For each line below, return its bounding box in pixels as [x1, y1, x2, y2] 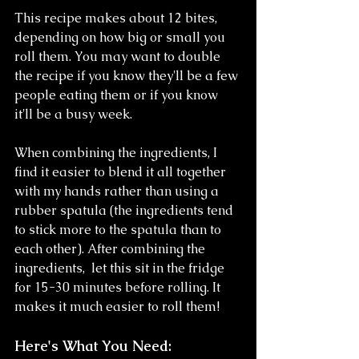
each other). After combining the [14, 240, 208, 258]
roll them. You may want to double [14, 48, 224, 66]
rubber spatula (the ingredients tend [14, 202, 236, 220]
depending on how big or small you [14, 29, 228, 46]
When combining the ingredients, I [14, 144, 220, 162]
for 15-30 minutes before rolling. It [14, 279, 224, 296]
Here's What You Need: [14, 337, 171, 356]
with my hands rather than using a [14, 183, 222, 200]
